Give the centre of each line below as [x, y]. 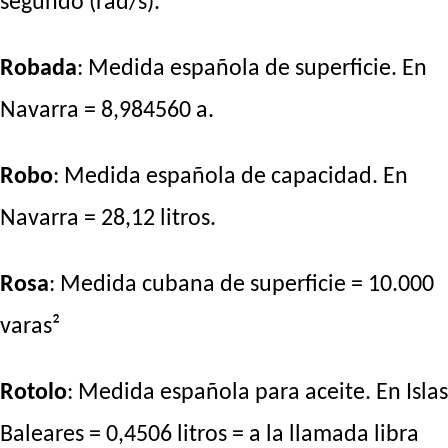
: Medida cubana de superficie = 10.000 [241, 285]
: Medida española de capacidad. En [230, 177]
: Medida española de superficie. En [252, 69]
